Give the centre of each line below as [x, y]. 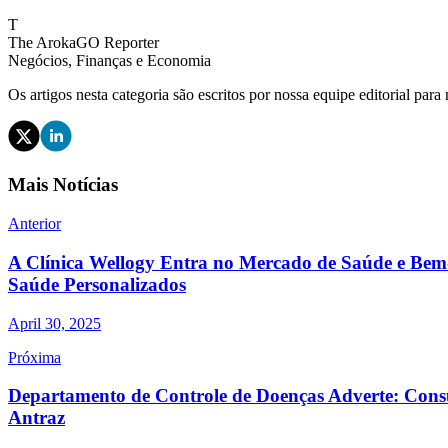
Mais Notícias [63, 185]
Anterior [34, 224]
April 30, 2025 [54, 323]
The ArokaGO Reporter [83, 42]
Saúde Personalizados [97, 284]
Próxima [34, 357]
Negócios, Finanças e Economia [109, 60]
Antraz [36, 418]
